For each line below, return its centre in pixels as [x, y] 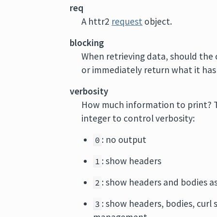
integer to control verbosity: [138, 118]
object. [157, 21]
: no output [124, 139]
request [127, 21]
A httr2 [97, 21]
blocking [87, 43]
